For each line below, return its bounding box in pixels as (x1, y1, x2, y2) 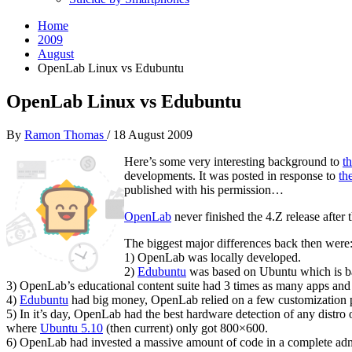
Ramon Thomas (24, 127, 107, 141)
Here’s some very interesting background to (124, 154, 343, 168)
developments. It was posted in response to (124, 168, 339, 182)
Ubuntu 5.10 (40, 321, 103, 335)
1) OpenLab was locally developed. (124, 250, 301, 264)
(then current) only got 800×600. (103, 321, 268, 335)
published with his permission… (124, 182, 284, 196)
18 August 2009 (113, 127, 192, 141)
